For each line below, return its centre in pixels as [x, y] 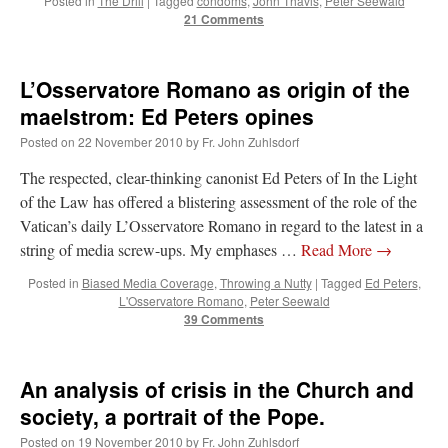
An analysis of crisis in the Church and [217, 389]
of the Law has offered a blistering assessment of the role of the [218, 202]
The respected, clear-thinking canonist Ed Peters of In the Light [218, 178]
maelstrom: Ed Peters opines [167, 116]
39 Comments [224, 319]
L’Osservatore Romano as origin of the [215, 89]
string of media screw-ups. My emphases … [160, 250]
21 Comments [224, 19]
